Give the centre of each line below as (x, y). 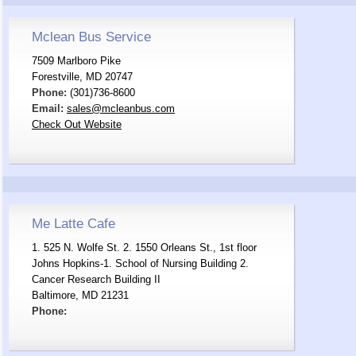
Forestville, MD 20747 (82, 77)
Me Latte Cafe (74, 224)
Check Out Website (77, 124)
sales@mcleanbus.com (121, 108)
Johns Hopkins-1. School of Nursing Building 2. (140, 263)
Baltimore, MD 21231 (80, 295)
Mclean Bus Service (91, 37)
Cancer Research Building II (96, 279)
